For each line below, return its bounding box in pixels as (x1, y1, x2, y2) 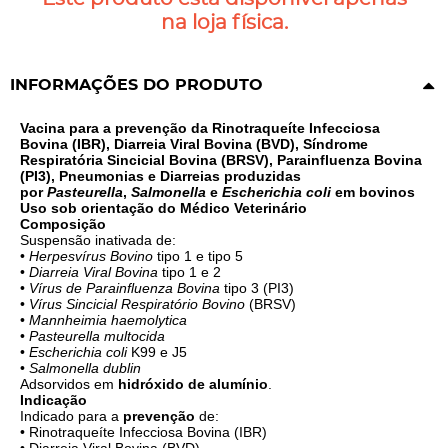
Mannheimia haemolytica (29, 312, 187, 328)
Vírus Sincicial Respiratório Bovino (29, 296, 245, 312)
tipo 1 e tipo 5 (153, 248, 243, 264)
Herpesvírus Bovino (29, 248, 153, 264)
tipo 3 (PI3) (220, 280, 294, 296)
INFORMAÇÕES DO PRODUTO (10, 77, 263, 93)
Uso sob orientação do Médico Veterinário (20, 200, 307, 216)
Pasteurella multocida (29, 328, 165, 344)
